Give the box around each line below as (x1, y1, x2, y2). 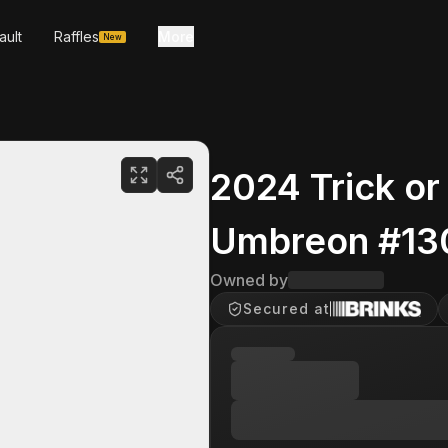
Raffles (54, 28, 99, 45)
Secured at (243, 300, 331, 317)
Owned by (210, 270, 288, 290)
